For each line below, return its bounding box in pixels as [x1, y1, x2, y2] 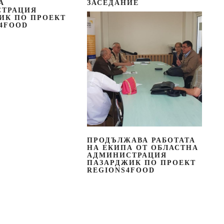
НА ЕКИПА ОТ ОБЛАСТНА [86, 143, 198, 151]
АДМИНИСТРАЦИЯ [86, 151, 167, 159]
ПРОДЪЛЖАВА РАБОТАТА [86, 136, 195, 144]
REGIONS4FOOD [86, 166, 155, 174]
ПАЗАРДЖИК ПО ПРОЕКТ [86, 158, 196, 166]
